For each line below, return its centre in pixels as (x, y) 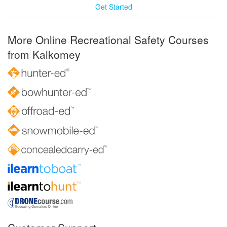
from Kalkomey (44, 54)
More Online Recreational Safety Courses (108, 39)
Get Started (113, 6)
